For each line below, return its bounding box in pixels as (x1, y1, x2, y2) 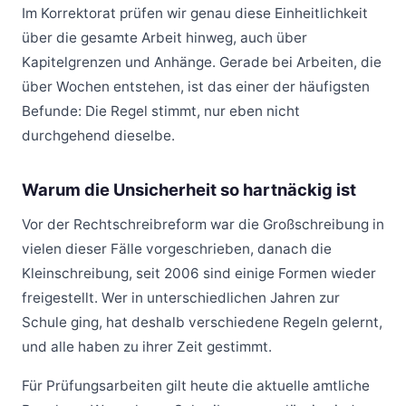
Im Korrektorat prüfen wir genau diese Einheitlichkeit (22, 5, 368, 23)
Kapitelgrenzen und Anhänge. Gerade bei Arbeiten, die (22, 53, 382, 72)
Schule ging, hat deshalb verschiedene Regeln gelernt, (22, 313, 382, 331)
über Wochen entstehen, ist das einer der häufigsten (22, 78, 370, 96)
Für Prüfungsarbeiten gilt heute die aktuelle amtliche (22, 376, 370, 394)
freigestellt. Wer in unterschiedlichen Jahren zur (22, 288, 340, 306)
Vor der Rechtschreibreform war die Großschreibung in (22, 215, 384, 233)
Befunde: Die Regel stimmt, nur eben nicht (22, 102, 300, 121)
